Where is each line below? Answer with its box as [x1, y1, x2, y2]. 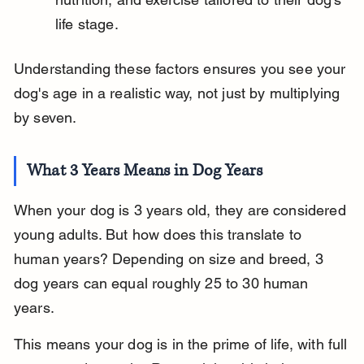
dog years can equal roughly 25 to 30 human [13, 275, 313, 292]
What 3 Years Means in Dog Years [27, 160, 263, 183]
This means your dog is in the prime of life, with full [13, 336, 352, 353]
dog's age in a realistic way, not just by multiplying [13, 84, 344, 102]
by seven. [13, 109, 77, 127]
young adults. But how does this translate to [13, 226, 306, 244]
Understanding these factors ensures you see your [13, 60, 350, 78]
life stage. [54, 15, 119, 33]
